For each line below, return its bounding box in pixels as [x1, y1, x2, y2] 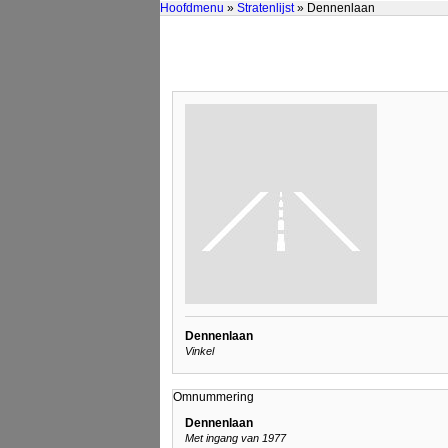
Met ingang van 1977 [185, 432, 286, 445]
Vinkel [185, 345, 214, 358]
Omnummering [173, 389, 254, 404]
